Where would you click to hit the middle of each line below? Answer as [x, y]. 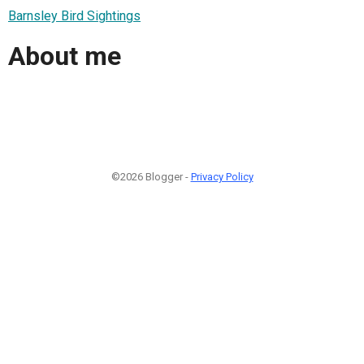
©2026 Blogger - [151, 176]
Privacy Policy [222, 176]
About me [65, 56]
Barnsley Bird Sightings [74, 15]
